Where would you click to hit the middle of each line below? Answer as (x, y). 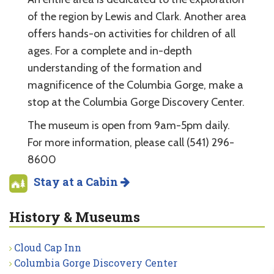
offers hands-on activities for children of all (131, 33)
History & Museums (75, 217)
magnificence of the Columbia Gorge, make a (135, 85)
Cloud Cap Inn (48, 247)
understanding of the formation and (115, 68)
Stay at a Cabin (77, 181)
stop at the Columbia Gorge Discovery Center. (136, 102)
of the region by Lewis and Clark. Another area (137, 16)
